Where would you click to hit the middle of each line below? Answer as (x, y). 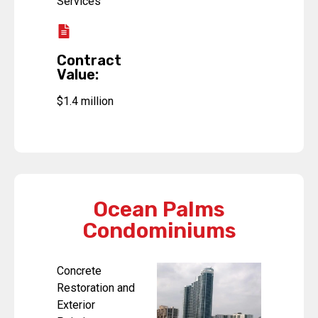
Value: (78, 74)
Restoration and (96, 287)
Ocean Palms (159, 209)
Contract (89, 60)
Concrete (79, 270)
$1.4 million (85, 101)
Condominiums (159, 230)
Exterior (76, 305)
